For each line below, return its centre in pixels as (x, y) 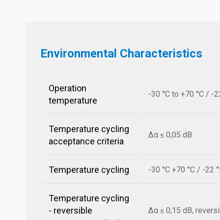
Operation (68, 88)
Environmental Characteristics (121, 54)
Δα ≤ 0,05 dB (170, 135)
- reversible (70, 210)
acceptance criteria (86, 141)
